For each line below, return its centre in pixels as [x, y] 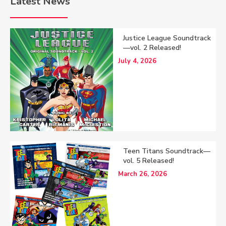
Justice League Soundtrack [167, 38]
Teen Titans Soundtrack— [167, 151]
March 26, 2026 [143, 174]
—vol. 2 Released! [152, 47]
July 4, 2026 [137, 61]
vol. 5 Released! [149, 160]
